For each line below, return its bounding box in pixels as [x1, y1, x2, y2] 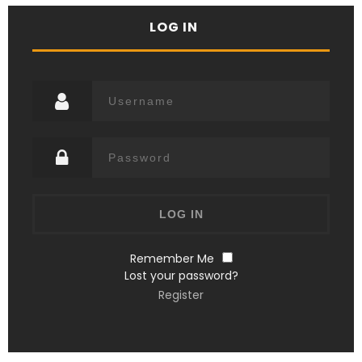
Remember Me [129, 250, 214, 267]
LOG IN [149, 18, 198, 37]
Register [158, 287, 204, 304]
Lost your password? [124, 267, 238, 284]
